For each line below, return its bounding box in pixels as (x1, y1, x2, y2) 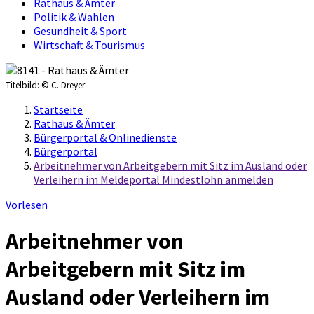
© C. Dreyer (41, 79, 85, 92)
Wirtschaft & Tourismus (34, 38, 145, 53)
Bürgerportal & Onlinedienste (34, 130, 177, 145)
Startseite (34, 102, 83, 117)
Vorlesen (6, 198, 48, 212)
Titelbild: (6, 79, 41, 92)
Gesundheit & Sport (34, 24, 127, 39)
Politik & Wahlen (34, 10, 114, 25)
